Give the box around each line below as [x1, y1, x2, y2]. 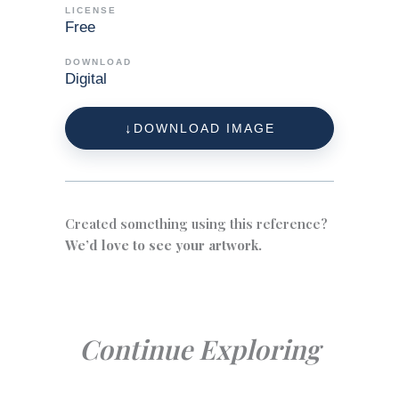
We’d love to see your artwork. [65, 236, 263, 255]
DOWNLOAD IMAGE [133, 121, 275, 136]
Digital [65, 70, 108, 88]
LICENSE [65, 5, 118, 16]
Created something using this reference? [65, 215, 329, 233]
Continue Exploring [79, 331, 320, 368]
